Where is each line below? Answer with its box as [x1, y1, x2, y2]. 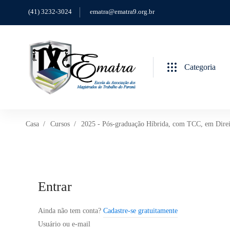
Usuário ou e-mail [38, 220, 90, 228]
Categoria [184, 62, 216, 71]
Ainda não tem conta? [38, 206, 103, 215]
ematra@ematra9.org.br [90, 7, 155, 15]
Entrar [38, 179, 72, 194]
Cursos [50, 120, 70, 128]
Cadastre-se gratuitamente [103, 206, 178, 215]
